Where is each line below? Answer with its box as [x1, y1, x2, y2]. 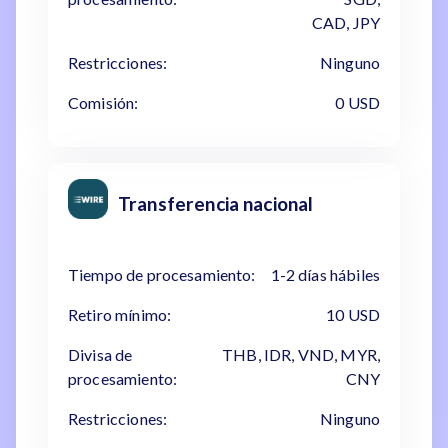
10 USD [326, 305, 380, 324]
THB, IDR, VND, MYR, [222, 345, 380, 364]
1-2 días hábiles [270, 265, 380, 284]
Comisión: [68, 93, 139, 112]
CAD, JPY [311, 13, 380, 32]
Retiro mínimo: [68, 305, 172, 324]
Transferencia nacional [118, 192, 314, 215]
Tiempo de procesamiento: [68, 265, 256, 284]
